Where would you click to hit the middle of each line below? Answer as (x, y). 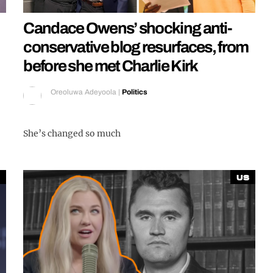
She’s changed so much (72, 134)
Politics (135, 92)
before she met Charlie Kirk (111, 66)
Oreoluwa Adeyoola (84, 92)
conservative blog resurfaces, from (136, 47)
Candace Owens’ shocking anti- (128, 28)
